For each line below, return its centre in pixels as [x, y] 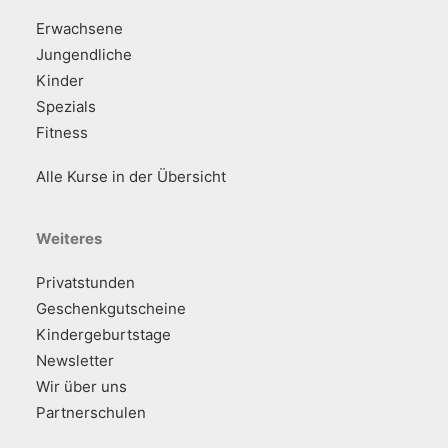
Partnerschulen [91, 412]
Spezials [66, 106]
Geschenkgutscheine [111, 308]
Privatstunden [85, 282]
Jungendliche [84, 54]
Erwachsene [79, 28]
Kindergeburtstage [103, 334]
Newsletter [75, 360]
